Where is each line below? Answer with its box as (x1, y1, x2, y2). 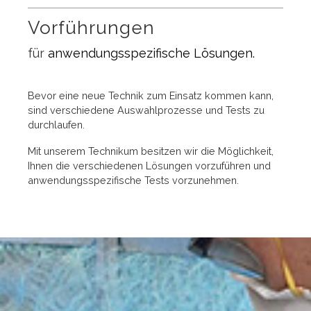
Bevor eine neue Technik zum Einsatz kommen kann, (28, 89, 274, 101)
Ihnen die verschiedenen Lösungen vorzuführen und (28, 159, 271, 171)
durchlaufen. (28, 118, 85, 131)
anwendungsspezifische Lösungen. (48, 45, 255, 60)
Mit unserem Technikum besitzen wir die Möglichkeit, (28, 144, 274, 157)
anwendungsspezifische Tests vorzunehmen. (28, 174, 239, 186)
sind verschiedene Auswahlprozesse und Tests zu (28, 103, 264, 116)
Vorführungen (28, 17, 155, 38)
